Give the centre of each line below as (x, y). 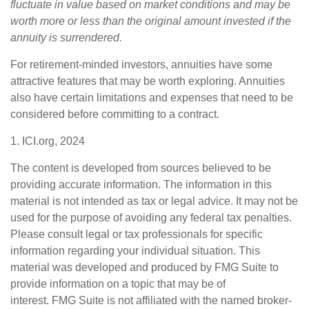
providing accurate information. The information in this (141, 185)
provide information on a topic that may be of (118, 284)
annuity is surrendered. (66, 38)
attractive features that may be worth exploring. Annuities (148, 81)
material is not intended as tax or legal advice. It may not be (154, 201)
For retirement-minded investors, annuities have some (141, 65)
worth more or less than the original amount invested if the (151, 21)
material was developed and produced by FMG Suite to (144, 268)
